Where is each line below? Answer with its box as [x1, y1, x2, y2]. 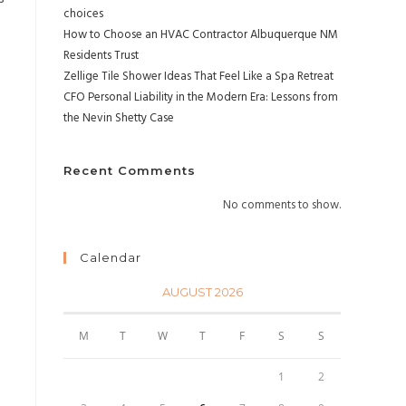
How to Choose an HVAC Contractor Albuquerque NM [63, 25, 338, 44]
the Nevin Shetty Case [63, 109, 174, 128]
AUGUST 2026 [161, 285, 243, 299]
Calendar [80, 250, 141, 265]
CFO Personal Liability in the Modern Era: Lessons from [63, 88, 338, 107]
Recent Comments [63, 163, 196, 178]
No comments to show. [223, 196, 341, 215]
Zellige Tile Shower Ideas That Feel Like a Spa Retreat [63, 67, 333, 86]
